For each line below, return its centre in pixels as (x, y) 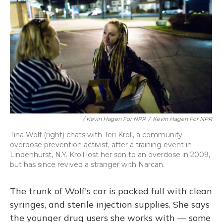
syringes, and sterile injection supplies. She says (110, 204)
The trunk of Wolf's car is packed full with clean (111, 191)
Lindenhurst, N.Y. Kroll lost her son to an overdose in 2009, (110, 155)
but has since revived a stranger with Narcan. (87, 165)
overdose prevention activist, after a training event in (101, 145)
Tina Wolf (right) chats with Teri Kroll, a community (96, 135)
